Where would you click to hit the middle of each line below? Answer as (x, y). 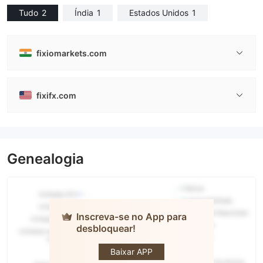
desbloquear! (106, 228)
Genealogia (45, 159)
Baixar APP (131, 252)
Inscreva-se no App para (131, 217)
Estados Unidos (159, 13)
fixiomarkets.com (72, 53)
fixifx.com (56, 95)
